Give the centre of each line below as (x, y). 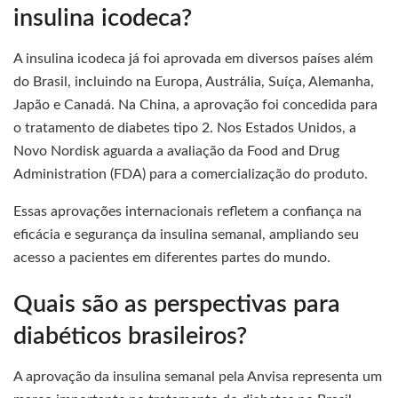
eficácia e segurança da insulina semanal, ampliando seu (186, 234)
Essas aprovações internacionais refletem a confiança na (187, 211)
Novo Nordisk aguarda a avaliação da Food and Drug (176, 151)
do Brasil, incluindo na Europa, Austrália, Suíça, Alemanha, (194, 81)
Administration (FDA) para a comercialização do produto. (191, 174)
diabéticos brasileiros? (130, 337)
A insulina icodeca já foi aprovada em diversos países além (193, 58)
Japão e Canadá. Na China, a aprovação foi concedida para (195, 104)
